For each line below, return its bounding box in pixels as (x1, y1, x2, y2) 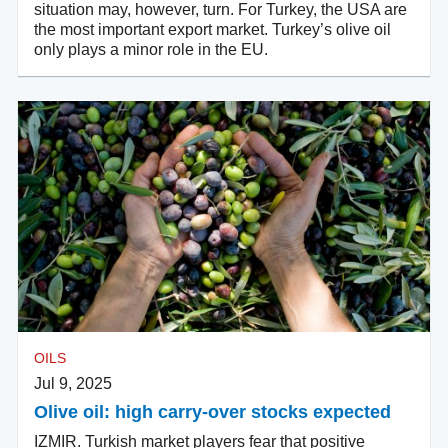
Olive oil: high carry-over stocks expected (34, 402, 391, 423)
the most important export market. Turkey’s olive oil (34, 21, 391, 39)
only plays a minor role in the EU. (34, 41, 268, 59)
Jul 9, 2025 (34, 375, 112, 393)
